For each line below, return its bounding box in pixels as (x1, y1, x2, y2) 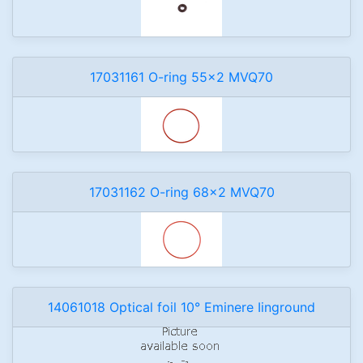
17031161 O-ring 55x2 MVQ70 (90, 69, 273, 85)
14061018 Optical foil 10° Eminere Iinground (48, 299, 315, 315)
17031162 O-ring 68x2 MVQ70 (88, 184, 275, 200)
